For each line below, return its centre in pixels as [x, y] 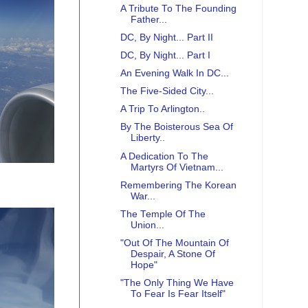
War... [143, 196]
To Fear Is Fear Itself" [178, 294]
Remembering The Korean [178, 185]
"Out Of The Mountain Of [174, 243]
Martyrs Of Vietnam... [177, 167]
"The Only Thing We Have [177, 283]
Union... [147, 225]
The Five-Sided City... [167, 91]
